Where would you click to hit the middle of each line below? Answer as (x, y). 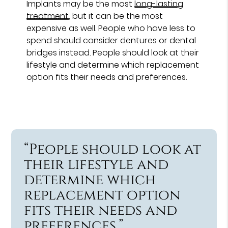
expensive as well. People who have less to (111, 28)
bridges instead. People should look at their (113, 52)
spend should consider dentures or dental (111, 40)
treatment (48, 16)
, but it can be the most (116, 16)
